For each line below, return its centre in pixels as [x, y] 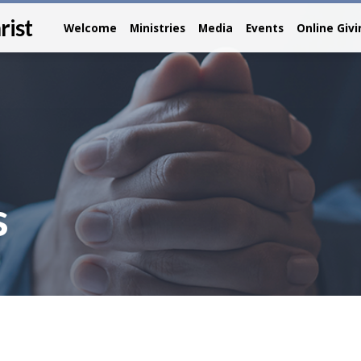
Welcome [90, 28]
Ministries [158, 28]
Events [265, 28]
